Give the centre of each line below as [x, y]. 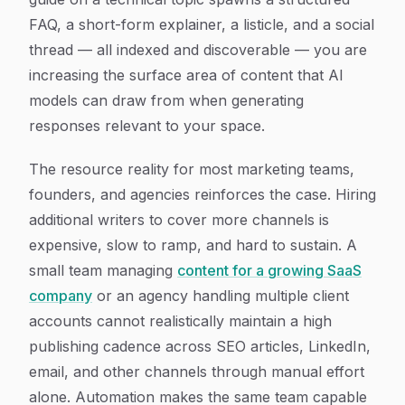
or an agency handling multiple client [221, 296]
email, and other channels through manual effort [197, 372]
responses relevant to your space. [147, 126]
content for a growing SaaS [269, 270]
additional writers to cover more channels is [179, 220]
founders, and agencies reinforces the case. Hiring [202, 194]
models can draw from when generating [166, 100]
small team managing [103, 270]
